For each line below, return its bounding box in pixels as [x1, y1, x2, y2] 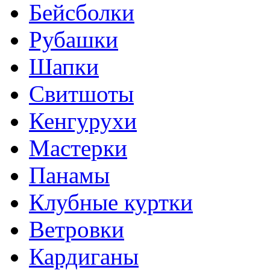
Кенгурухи [29, 107, 137, 134]
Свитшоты [29, 80, 134, 107]
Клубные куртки [29, 189, 193, 215]
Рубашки [29, 26, 118, 52]
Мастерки [29, 134, 127, 161]
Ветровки [29, 216, 124, 242]
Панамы [29, 162, 110, 188]
